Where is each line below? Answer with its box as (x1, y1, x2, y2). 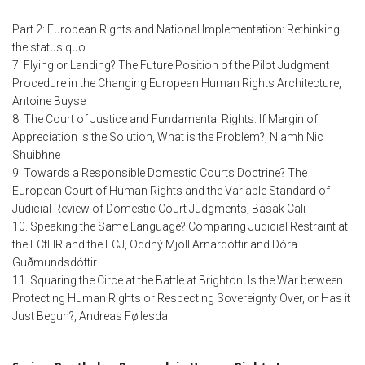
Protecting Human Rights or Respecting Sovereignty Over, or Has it (12, 292, 350, 306)
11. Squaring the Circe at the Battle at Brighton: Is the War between (12, 274, 343, 288)
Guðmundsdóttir (12, 256, 97, 270)
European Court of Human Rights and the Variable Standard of (12, 184, 330, 198)
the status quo (12, 41, 86, 55)
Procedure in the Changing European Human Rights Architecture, (12, 77, 341, 90)
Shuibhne (12, 148, 60, 162)
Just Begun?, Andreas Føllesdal (12, 310, 170, 323)
